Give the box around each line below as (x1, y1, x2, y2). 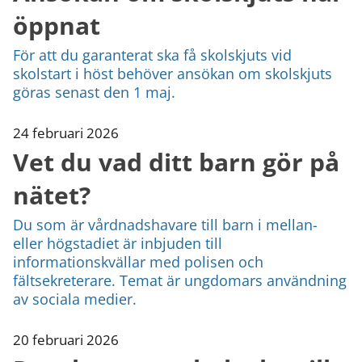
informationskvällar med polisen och (13, 251, 263, 271)
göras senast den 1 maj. (13, 82, 175, 102)
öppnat (13, 8, 100, 42)
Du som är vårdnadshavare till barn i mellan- (13, 214, 318, 234)
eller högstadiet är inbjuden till (13, 233, 222, 253)
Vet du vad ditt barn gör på (13, 145, 339, 179)
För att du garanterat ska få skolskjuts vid (13, 44, 292, 65)
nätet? (13, 178, 90, 212)
